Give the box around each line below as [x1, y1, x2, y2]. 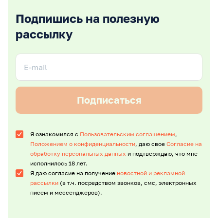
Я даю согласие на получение [30, 169, 117, 177]
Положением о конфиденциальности [30, 140, 135, 147]
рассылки [30, 179, 58, 186]
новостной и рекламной [117, 169, 185, 177]
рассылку [16, 27, 73, 41]
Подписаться [76, 94, 142, 106]
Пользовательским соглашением [80, 130, 175, 138]
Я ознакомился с [30, 130, 80, 138]
